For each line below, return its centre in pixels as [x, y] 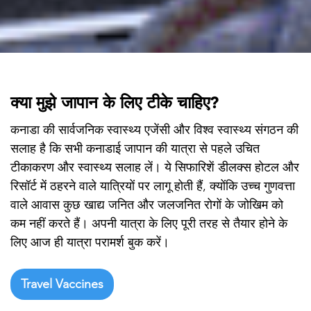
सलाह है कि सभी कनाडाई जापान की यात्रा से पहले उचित [135, 148]
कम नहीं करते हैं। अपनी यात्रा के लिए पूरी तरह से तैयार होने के [149, 223]
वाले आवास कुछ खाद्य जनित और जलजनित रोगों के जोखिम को [147, 204]
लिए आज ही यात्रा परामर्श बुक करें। [90, 242]
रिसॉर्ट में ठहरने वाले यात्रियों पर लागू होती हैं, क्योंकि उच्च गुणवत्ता [153, 186]
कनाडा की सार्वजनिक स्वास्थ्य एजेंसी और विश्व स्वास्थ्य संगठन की [154, 129]
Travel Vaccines [62, 284]
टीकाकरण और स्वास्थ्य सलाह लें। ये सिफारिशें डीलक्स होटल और [155, 167]
